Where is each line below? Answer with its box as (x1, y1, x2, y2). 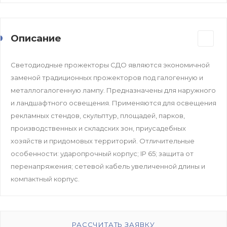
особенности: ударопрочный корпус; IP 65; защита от (11, 149, 194, 158)
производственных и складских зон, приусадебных (11, 124, 186, 132)
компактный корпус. (11, 174, 80, 183)
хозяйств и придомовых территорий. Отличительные (11, 136, 195, 145)
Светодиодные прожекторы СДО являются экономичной (11, 60, 210, 69)
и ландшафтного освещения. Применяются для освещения (11, 98, 216, 107)
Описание (11, 32, 61, 44)
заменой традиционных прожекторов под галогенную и (11, 73, 203, 82)
